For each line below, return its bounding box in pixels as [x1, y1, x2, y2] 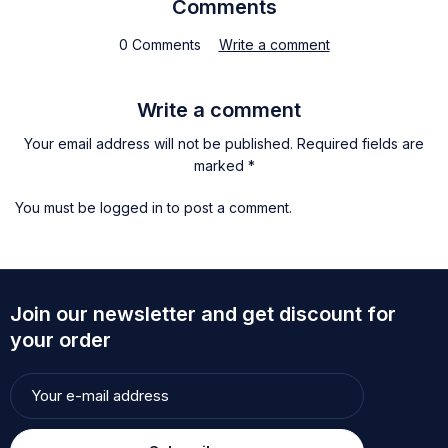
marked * [193, 156, 255, 174]
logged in [100, 198, 163, 216]
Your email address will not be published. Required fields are [24, 134, 424, 152]
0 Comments [118, 35, 201, 53]
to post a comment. [163, 198, 292, 216]
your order [10, 327, 111, 352]
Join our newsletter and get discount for [10, 301, 396, 326]
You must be [15, 198, 100, 216]
